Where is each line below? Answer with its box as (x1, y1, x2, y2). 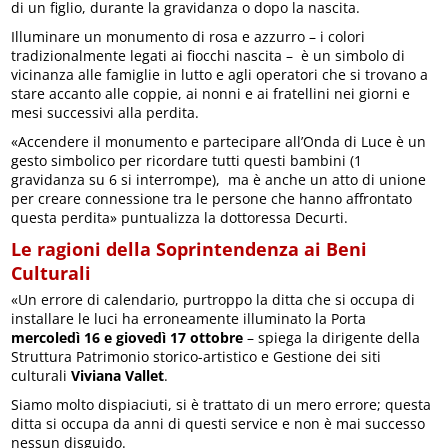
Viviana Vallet (71, 366, 165, 386)
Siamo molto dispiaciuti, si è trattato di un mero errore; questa (11, 395, 432, 415)
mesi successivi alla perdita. (11, 103, 200, 123)
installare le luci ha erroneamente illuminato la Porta (11, 309, 367, 329)
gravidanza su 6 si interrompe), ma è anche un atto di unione (11, 170, 427, 190)
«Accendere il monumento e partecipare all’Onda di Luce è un (11, 132, 427, 152)
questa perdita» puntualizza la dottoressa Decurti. (11, 208, 349, 228)
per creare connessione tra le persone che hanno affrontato (11, 189, 413, 209)
